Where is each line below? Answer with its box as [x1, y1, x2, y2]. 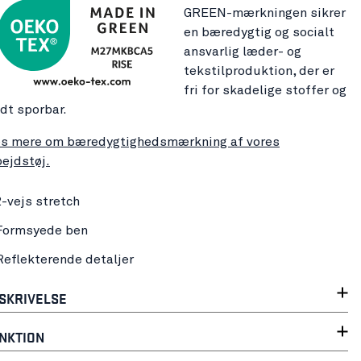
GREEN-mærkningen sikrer [184, 6, 346, 19]
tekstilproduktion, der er [184, 64, 334, 77]
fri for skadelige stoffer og [184, 83, 346, 97]
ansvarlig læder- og [184, 44, 301, 58]
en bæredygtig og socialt [184, 25, 334, 39]
